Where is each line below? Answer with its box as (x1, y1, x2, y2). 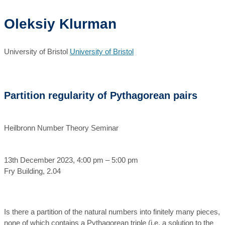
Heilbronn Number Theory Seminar (4, 124, 119, 132)
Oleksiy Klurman (4, 16, 117, 32)
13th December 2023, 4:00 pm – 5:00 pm (4, 156, 138, 164)
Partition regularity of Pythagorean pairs (4, 90, 197, 101)
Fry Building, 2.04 (4, 167, 61, 175)
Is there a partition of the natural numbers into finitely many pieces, (4, 207, 220, 216)
